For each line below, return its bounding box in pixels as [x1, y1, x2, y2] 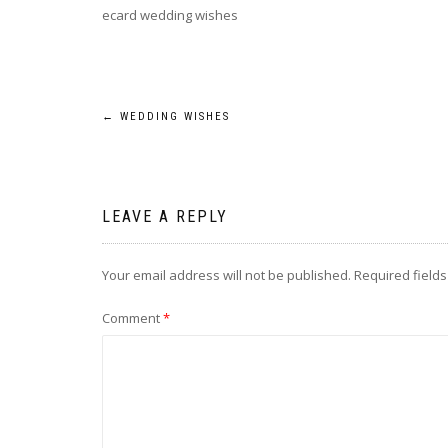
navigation [101, 148, 249, 189]
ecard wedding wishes [102, 6, 238, 24]
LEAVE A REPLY [102, 207, 228, 226]
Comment [102, 309, 163, 327]
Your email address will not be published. [102, 266, 351, 284]
